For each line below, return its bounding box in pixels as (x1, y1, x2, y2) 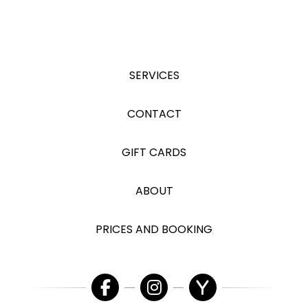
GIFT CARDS (122, 144, 186, 161)
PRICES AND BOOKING (96, 221, 212, 238)
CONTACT (126, 106, 181, 122)
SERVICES (129, 67, 179, 84)
